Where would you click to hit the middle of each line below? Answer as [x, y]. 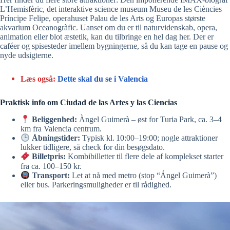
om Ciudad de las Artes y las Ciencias [112, 102]
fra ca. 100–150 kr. [51, 166]
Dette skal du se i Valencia [103, 79]
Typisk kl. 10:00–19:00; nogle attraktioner [149, 138]
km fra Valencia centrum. [61, 128]
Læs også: [39, 79]
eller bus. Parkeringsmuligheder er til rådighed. [96, 185]
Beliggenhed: [55, 119]
